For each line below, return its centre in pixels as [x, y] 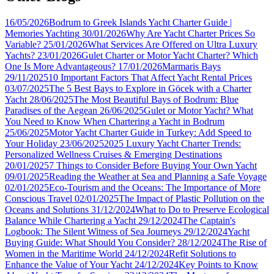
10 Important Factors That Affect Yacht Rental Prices [150, 77]
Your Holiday [31, 143]
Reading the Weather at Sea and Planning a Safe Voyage [158, 176]
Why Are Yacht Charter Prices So [191, 33]
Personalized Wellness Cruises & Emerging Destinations [113, 154]
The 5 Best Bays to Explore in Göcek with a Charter [150, 88]
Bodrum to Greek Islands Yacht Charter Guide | [140, 22]
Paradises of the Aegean [51, 110]
